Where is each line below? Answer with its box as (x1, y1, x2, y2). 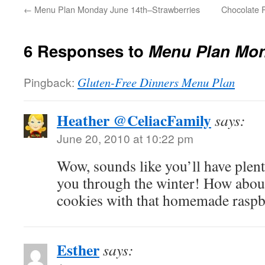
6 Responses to (24, 39, 148, 62)
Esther (57, 238, 99, 261)
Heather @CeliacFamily (57, 109, 211, 131)
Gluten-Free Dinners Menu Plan (77, 74, 235, 91)
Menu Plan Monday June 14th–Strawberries (32, 3, 200, 15)
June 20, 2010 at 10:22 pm (57, 130, 193, 146)
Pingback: (24, 74, 77, 90)
